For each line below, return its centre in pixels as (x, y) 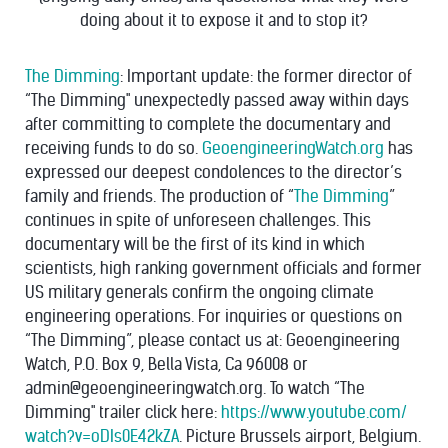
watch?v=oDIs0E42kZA (102, 436)
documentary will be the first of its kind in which (195, 244)
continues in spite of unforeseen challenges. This (198, 220)
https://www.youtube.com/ (314, 412)
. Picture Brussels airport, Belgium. (300, 436)
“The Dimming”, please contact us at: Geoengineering (212, 340)
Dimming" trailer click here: (123, 412)
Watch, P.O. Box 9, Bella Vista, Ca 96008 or (166, 364)
